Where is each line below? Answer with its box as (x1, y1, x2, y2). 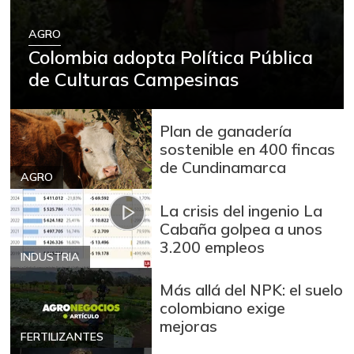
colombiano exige (160, 298, 286, 318)
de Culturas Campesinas (28, 67, 239, 92)
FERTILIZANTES (21, 330, 104, 345)
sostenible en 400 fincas (160, 138, 336, 159)
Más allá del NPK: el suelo (160, 280, 344, 300)
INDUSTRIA (21, 250, 80, 265)
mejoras (160, 316, 218, 337)
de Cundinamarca (160, 156, 287, 177)
